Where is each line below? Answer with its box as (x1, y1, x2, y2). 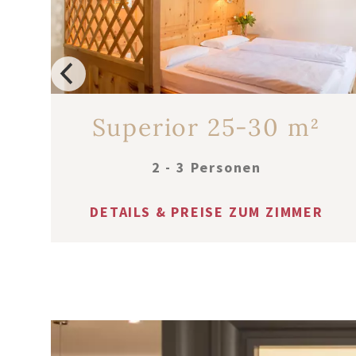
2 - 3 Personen (151, 157, 262, 176)
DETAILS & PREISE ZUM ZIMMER (90, 202, 323, 221)
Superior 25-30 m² (91, 111, 322, 142)
